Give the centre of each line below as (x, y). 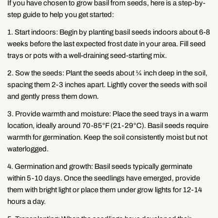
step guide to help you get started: (61, 14)
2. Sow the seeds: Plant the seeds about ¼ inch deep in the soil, (107, 73)
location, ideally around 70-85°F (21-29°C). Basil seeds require (108, 125)
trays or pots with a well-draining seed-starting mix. (87, 55)
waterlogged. (28, 149)
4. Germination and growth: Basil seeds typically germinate (100, 166)
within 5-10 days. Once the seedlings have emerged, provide (104, 178)
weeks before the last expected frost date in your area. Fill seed (107, 44)
